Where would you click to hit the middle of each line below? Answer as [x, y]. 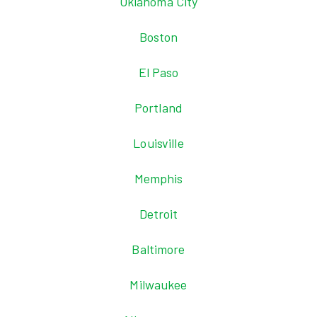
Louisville [158, 143]
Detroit [158, 214]
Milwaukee [158, 284]
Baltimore [158, 249]
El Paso [158, 72]
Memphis [158, 178]
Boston [158, 37]
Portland [158, 108]
